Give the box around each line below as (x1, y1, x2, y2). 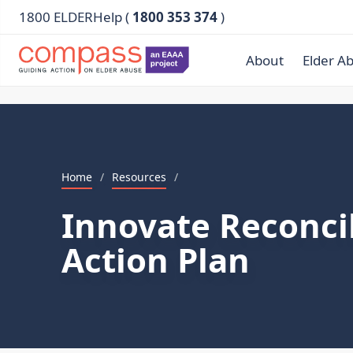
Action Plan (61, 237, 250, 282)
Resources (112, 169, 166, 184)
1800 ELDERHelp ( (19, 8, 132, 26)
